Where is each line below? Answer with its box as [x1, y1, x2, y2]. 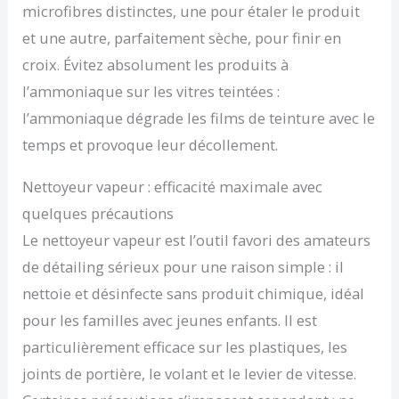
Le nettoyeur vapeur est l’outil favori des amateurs [22, 229, 371, 250]
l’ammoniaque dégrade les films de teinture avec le [22, 108, 376, 129]
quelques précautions [22, 202, 175, 224]
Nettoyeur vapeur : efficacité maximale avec [22, 175, 323, 197]
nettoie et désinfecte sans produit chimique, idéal [22, 282, 365, 304]
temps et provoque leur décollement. [22, 134, 279, 156]
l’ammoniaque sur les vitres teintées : [22, 81, 281, 102]
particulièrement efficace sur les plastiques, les [22, 336, 348, 357]
